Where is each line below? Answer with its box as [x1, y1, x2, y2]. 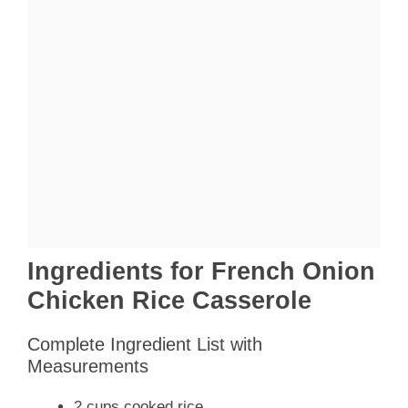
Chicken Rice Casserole [27, 287, 311, 315]
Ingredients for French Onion [27, 258, 375, 286]
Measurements [27, 356, 148, 377]
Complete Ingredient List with [27, 334, 262, 355]
